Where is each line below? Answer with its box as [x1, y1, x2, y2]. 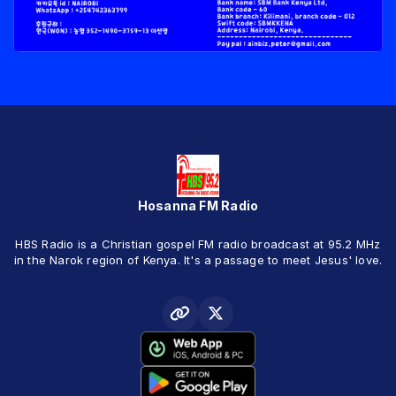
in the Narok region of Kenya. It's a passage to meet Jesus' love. [13, 252, 383, 267]
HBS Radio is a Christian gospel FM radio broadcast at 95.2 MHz [15, 236, 381, 251]
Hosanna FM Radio [137, 197, 259, 213]
